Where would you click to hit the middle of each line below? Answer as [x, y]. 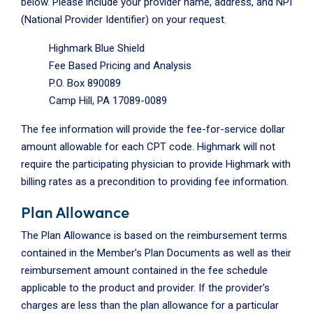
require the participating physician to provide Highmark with [156, 164]
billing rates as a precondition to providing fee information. [155, 181]
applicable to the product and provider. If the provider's [145, 287]
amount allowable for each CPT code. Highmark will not [148, 146]
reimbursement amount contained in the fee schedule [144, 270]
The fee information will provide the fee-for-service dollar [153, 129]
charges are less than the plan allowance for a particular [150, 305]
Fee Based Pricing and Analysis [120, 65]
